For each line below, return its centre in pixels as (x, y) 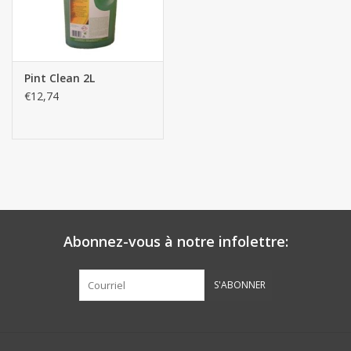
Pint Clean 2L (60, 78)
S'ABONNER (240, 284)
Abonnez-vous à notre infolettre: (175, 241)
